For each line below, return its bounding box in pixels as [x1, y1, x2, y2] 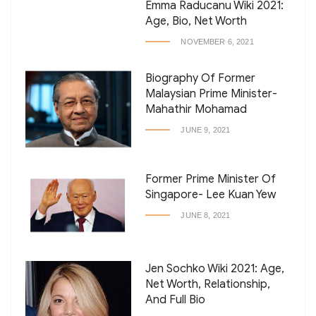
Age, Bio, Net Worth [145, 14, 248, 29]
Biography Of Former [145, 71, 256, 86]
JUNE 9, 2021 [181, 126, 231, 135]
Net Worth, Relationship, [145, 277, 271, 292]
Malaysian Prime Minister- [145, 87, 278, 102]
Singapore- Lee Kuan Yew [145, 188, 276, 202]
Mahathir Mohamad [145, 102, 248, 117]
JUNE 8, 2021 [181, 211, 231, 220]
